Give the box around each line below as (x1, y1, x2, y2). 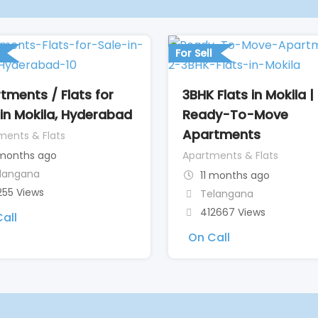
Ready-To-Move (182, 106, 289, 124)
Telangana (199, 187, 253, 201)
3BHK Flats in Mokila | (182, 86, 314, 104)
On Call (188, 229, 231, 246)
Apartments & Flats (182, 148, 279, 163)
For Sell (175, 46, 213, 60)
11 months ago (199, 168, 270, 182)
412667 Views (199, 205, 265, 219)
